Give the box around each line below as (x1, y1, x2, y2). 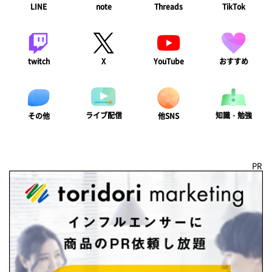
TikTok (222, 1, 245, 13)
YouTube (153, 55, 184, 67)
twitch (27, 55, 50, 67)
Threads (154, 1, 183, 13)
